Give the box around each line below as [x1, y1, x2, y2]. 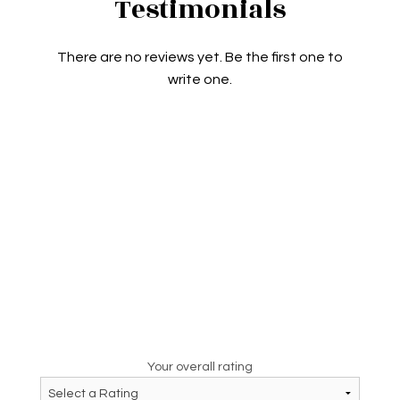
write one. [168, 72, 232, 87]
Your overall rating [147, 361, 253, 374]
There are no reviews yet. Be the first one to [57, 50, 343, 65]
